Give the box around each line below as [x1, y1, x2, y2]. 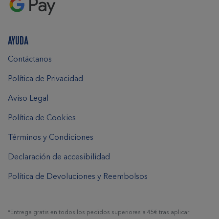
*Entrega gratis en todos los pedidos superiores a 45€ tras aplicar [8, 208, 189, 217]
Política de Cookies [8, 112, 76, 124]
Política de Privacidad [8, 73, 83, 85]
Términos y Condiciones [8, 132, 93, 143]
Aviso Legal [8, 93, 48, 104]
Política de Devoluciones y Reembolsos [8, 171, 148, 182]
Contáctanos [8, 54, 52, 65]
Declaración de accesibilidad [8, 152, 110, 163]
